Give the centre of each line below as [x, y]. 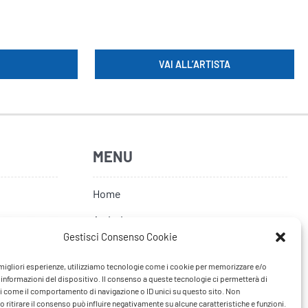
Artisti [108, 220]
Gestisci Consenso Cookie [120, 236]
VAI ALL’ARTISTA [194, 65]
